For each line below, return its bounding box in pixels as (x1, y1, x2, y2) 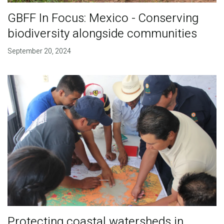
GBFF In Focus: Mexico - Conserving (7, 9, 198, 27)
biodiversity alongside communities (7, 24, 197, 42)
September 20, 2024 (7, 45, 71, 56)
